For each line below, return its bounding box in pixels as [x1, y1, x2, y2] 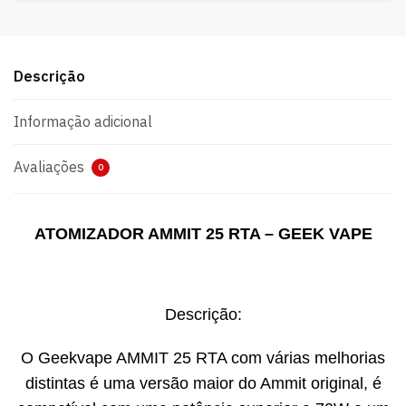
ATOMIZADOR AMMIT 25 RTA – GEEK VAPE [34, 225, 372, 244]
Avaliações [14, 158, 88, 177]
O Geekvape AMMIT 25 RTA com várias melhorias [21, 348, 385, 367]
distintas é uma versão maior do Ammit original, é [24, 373, 382, 392]
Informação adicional [14, 112, 152, 131]
